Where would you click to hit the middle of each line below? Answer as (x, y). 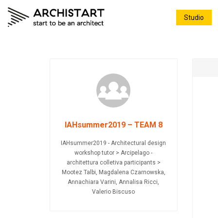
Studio (194, 18)
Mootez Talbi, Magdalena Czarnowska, (113, 172)
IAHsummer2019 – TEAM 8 (113, 125)
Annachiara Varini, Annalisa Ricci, (114, 182)
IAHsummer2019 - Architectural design (114, 143)
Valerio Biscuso (114, 192)
